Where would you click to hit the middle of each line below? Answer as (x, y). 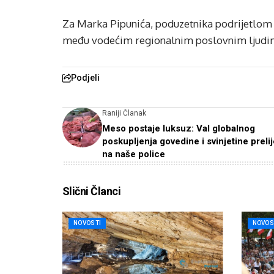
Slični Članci (91, 191)
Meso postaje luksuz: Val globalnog (179, 128)
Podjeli (85, 78)
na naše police (134, 154)
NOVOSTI (87, 223)
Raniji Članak (124, 113)
